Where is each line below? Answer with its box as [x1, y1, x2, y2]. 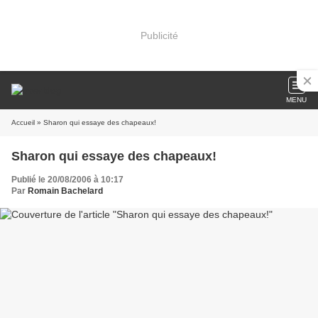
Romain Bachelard [28, 186, 103, 196]
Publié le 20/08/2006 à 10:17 [11, 175, 124, 185]
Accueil [11, 119, 35, 126]
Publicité [140, 29, 178, 41]
